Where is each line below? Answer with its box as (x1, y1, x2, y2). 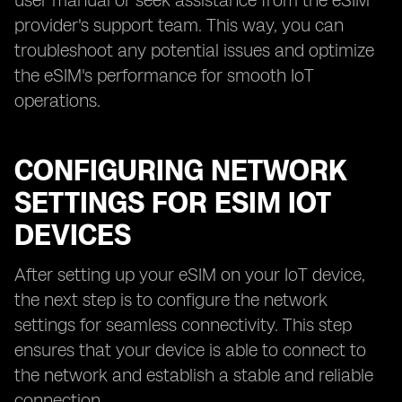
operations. (14, 90, 100, 111)
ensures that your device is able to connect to (14, 339, 366, 361)
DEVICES (14, 218, 131, 252)
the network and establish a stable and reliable (14, 364, 373, 386)
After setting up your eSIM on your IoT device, (14, 264, 365, 285)
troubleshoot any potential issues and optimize (14, 39, 374, 61)
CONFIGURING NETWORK (14, 153, 347, 188)
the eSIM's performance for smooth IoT (14, 65, 314, 86)
